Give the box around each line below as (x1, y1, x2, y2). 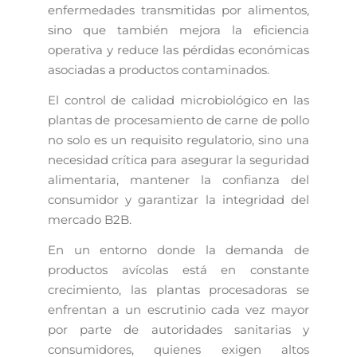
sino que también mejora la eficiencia (48, 22, 309, 37)
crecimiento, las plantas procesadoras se (48, 281, 309, 297)
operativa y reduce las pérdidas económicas (48, 41, 309, 57)
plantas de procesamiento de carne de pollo (48, 112, 309, 127)
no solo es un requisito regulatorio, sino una (48, 131, 309, 147)
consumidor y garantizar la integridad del (48, 191, 309, 207)
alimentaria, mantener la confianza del (48, 171, 309, 187)
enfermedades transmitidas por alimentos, (48, 2, 309, 18)
